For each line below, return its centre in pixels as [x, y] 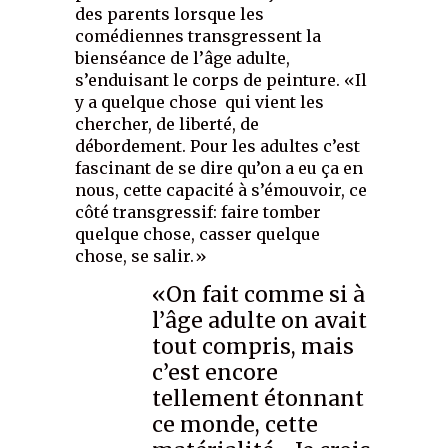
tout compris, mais [253, 347]
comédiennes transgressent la [198, 36]
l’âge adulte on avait [260, 321]
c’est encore [215, 373]
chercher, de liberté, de [167, 124]
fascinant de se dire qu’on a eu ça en [219, 168]
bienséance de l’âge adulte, [183, 58]
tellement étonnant [258, 399]
